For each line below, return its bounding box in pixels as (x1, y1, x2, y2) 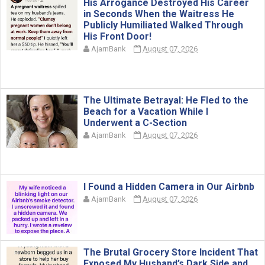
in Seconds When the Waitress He (83, 8, 234, 20)
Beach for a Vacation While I (83, 106, 208, 117)
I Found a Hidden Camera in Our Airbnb (83, 181, 254, 192)
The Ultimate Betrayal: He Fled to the (83, 95, 248, 106)
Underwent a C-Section (83, 117, 187, 128)
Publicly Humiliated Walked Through (83, 20, 243, 31)
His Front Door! (83, 31, 151, 42)
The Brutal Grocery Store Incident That (83, 247, 258, 258)
